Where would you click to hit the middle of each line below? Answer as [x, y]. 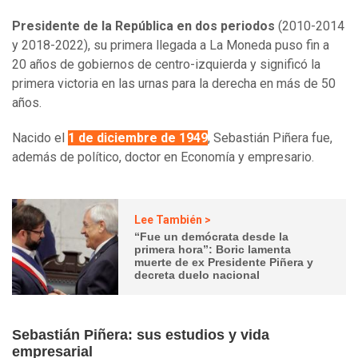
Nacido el [40, 138]
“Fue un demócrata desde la [212, 236]
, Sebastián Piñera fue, [270, 138]
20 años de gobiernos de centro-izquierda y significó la [166, 65]
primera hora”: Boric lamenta [213, 249]
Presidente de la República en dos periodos [143, 26]
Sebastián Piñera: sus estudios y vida [141, 335]
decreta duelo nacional [197, 274]
